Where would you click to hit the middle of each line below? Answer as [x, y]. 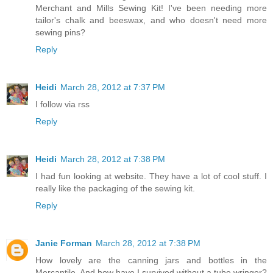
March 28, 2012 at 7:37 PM [113, 87]
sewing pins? [60, 33]
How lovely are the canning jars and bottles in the [151, 261]
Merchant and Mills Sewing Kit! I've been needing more [151, 8]
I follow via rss [62, 105]
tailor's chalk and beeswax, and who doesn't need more [151, 20]
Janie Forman [64, 243]
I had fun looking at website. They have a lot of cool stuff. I [151, 176]
